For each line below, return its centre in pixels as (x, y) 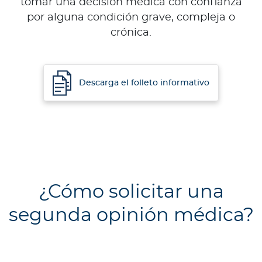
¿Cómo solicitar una (131, 192)
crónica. (131, 33)
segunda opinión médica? (131, 216)
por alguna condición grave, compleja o (131, 18)
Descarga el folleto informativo (144, 83)
